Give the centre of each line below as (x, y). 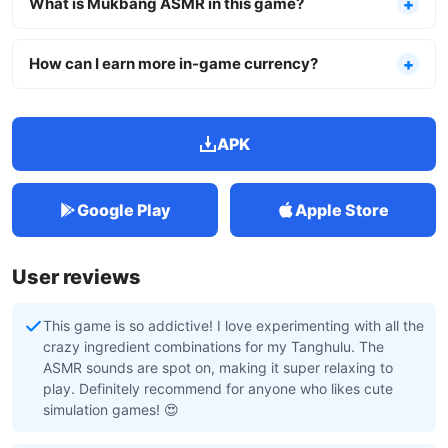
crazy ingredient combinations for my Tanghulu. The (213, 346)
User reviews (76, 277)
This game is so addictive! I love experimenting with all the (233, 325)
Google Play (124, 210)
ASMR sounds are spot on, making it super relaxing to (218, 367)
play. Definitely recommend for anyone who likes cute (218, 388)
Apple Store (342, 210)
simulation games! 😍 (111, 409)
